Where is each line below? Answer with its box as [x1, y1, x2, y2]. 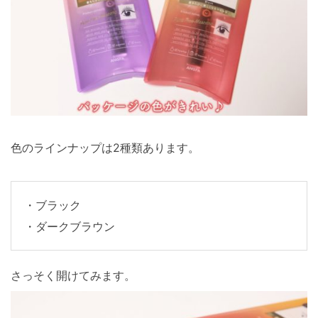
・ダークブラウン [24, 219, 115, 234]
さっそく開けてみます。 [11, 268, 136, 283]
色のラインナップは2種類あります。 [11, 141, 199, 155]
